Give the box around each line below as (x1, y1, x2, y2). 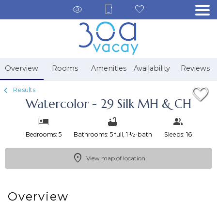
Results (12, 86, 35, 93)
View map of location (86, 154, 145, 162)
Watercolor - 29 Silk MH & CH (26, 96, 191, 111)
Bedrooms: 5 (25, 130, 62, 138)
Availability (134, 63, 170, 73)
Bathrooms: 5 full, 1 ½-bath (73, 130, 152, 138)
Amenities (91, 63, 126, 73)
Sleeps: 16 (164, 130, 192, 138)
